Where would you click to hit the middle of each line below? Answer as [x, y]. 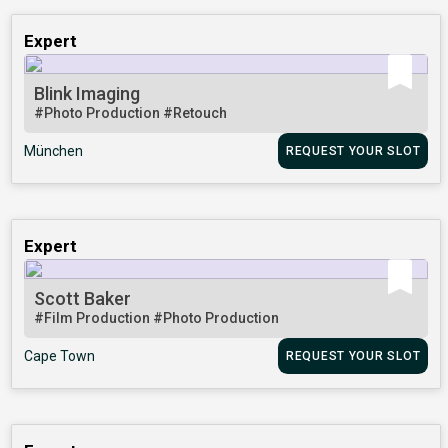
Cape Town [60, 356]
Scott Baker [83, 299]
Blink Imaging [87, 94]
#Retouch [195, 113]
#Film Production [94, 318]
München [54, 151]
